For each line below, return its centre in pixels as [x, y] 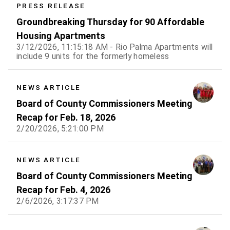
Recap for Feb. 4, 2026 [63, 189]
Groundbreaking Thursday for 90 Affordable [110, 22]
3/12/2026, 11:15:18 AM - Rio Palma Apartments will [115, 47]
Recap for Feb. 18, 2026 [66, 117]
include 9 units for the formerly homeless [93, 56]
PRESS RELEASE [51, 5]
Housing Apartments [61, 35]
